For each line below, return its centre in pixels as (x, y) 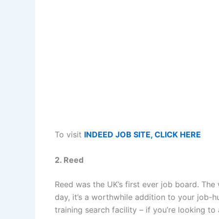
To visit (69, 134)
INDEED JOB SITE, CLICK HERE (142, 134)
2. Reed (69, 160)
